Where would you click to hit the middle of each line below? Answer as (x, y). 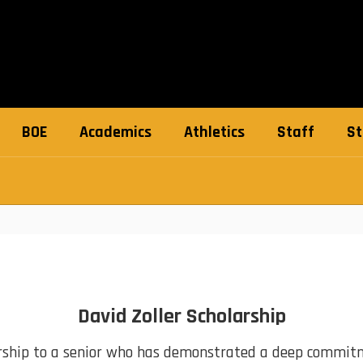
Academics (115, 132)
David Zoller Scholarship (181, 316)
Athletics (214, 132)
